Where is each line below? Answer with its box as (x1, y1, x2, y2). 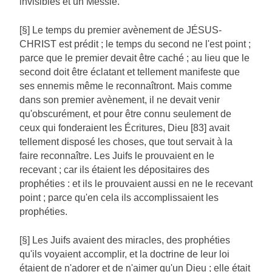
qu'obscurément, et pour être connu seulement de (19, 109, 231, 120)
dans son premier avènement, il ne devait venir (19, 95, 220, 106)
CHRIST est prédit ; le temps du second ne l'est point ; (19, 39, 251, 50)
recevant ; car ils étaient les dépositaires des (19, 165, 209, 175)
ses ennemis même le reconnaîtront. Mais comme (19, 81, 232, 92)
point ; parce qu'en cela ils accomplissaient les (19, 192, 219, 203)
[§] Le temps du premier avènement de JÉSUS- (19, 25, 222, 36)
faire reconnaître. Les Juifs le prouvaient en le (19, 151, 214, 161)
